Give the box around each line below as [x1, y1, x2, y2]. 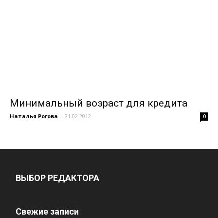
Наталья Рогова [10, 112, 58, 120]
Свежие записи [16, 206, 79, 217]
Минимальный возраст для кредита [10, 97, 187, 109]
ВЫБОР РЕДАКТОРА [16, 172, 99, 183]
